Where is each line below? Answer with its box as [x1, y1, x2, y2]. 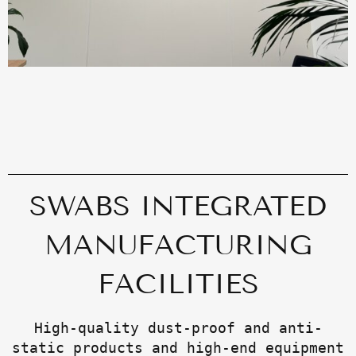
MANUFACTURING [44, 227, 312, 261]
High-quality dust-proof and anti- [33, 319, 323, 336]
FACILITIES [97, 266, 259, 300]
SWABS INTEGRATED [29, 188, 327, 222]
